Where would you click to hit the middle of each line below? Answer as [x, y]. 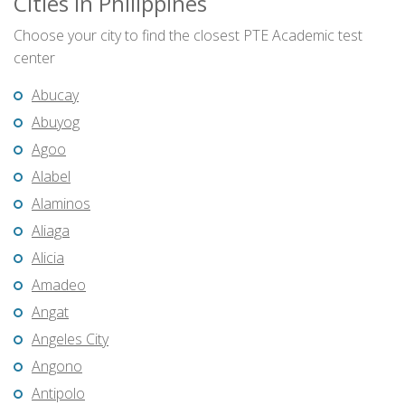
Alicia [48, 258]
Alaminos [61, 204]
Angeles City [70, 339]
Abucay [55, 95]
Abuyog [56, 122]
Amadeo [59, 285]
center [34, 58]
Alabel [51, 177]
